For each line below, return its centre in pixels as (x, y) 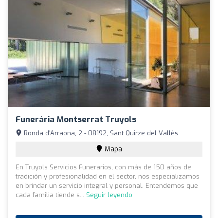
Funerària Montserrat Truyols (76, 119)
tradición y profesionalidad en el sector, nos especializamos (108, 176)
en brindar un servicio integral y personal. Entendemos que (107, 185)
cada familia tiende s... (51, 195)
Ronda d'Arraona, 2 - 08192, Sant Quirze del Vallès (100, 133)
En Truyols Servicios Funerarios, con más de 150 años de (103, 167)
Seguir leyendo (109, 195)
